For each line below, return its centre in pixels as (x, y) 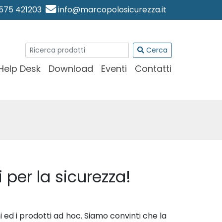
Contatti (153, 68)
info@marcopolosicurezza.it (111, 10)
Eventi (114, 68)
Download (71, 68)
